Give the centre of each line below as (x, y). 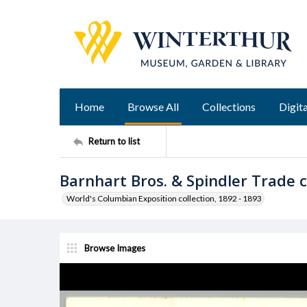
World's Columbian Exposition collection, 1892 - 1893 (164, 198)
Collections (229, 107)
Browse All (153, 107)
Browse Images (115, 248)
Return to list (114, 141)
